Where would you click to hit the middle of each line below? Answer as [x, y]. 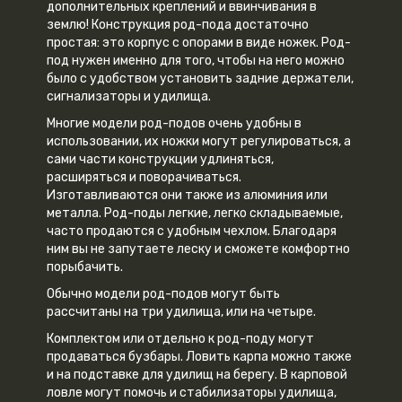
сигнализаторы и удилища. [129, 96]
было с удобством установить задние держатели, [201, 78]
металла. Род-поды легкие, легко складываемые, [195, 213]
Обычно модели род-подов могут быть [164, 293]
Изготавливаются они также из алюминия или [188, 195]
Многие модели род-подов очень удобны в [175, 123]
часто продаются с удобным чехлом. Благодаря [192, 231]
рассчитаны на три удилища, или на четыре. [182, 311]
